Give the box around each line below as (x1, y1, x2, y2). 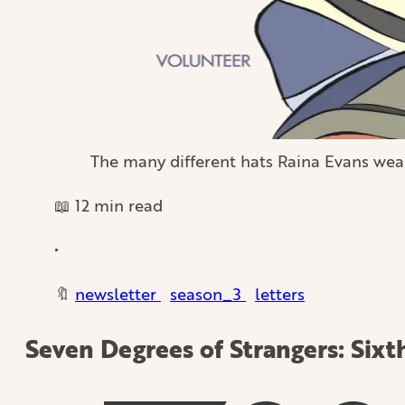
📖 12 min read (54, 193, 163, 217)
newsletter (75, 281, 161, 306)
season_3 (170, 281, 246, 306)
